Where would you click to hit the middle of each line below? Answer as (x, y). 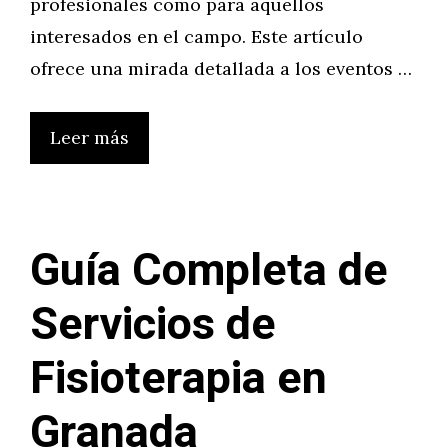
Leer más (89, 137)
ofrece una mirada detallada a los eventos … (221, 68)
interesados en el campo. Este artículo (196, 36)
